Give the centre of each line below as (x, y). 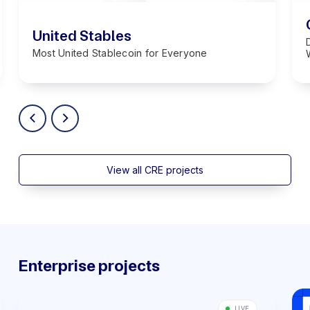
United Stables (82, 35)
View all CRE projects (155, 170)
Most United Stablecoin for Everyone (120, 53)
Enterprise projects (89, 266)
